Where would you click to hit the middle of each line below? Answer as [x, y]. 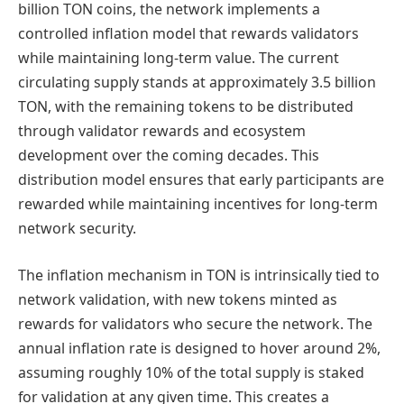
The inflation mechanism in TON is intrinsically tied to [199, 275]
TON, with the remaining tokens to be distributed [186, 107]
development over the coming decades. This [169, 156]
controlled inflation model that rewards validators [188, 34]
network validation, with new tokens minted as [178, 299]
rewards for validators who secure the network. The [195, 323]
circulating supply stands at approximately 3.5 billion [197, 83]
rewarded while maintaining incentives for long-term [198, 204]
